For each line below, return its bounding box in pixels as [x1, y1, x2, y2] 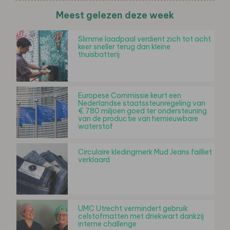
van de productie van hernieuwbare [78, 113, 198, 123]
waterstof [78, 121, 113, 131]
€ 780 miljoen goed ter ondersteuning [78, 106, 207, 116]
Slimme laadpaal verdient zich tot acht [78, 34, 211, 44]
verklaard [78, 155, 110, 164]
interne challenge [78, 219, 137, 228]
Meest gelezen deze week [56, 9, 174, 21]
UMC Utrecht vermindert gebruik [78, 203, 188, 213]
